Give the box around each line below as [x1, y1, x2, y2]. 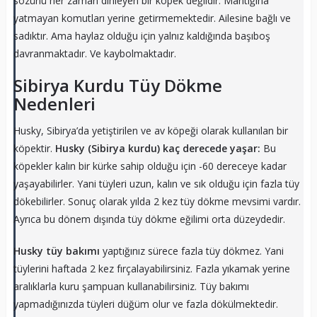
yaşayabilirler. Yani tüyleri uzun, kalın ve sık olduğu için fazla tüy [13, 176, 299, 190]
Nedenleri [13, 91, 96, 115]
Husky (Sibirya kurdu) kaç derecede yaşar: [54, 141, 263, 155]
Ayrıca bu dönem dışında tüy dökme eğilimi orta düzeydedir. [13, 212, 285, 226]
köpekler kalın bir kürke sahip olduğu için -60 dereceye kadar [13, 158, 287, 173]
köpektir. [13, 141, 55, 155]
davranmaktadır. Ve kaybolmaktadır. [13, 46, 176, 60]
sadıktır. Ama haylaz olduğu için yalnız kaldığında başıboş [13, 28, 270, 42]
